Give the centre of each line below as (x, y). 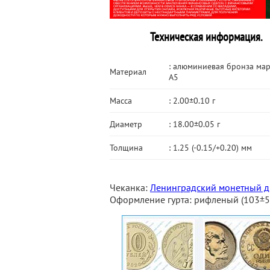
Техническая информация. (206, 37)
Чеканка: (130, 187)
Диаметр (126, 124)
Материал (128, 72)
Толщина (126, 148)
